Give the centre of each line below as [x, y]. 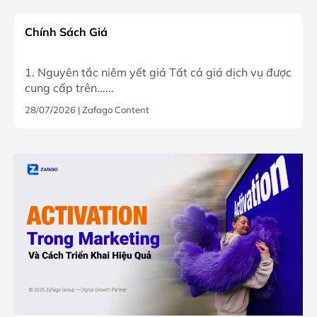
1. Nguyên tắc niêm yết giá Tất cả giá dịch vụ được [158, 72]
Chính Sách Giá [66, 31]
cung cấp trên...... [69, 87]
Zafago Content [116, 109]
